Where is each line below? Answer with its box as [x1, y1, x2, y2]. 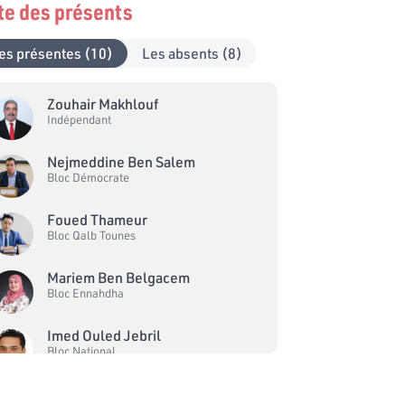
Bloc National [47, 344, 117, 358]
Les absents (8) [142, 43, 243, 62]
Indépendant [47, 112, 112, 127]
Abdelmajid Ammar [47, 383, 169, 402]
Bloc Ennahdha [47, 286, 125, 300]
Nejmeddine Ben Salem [47, 152, 196, 171]
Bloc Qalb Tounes [47, 228, 137, 242]
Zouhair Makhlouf [47, 94, 159, 113]
